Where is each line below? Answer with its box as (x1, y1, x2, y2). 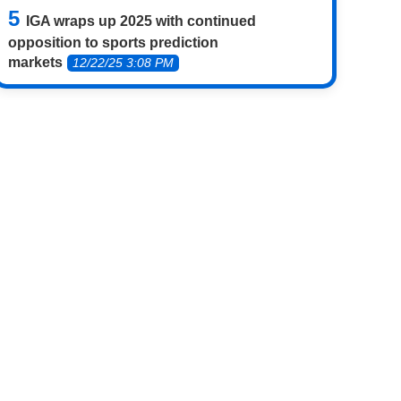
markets (8, 54, 63, 70)
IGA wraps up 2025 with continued (26, 13, 256, 29)
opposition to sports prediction (8, 34, 218, 50)
